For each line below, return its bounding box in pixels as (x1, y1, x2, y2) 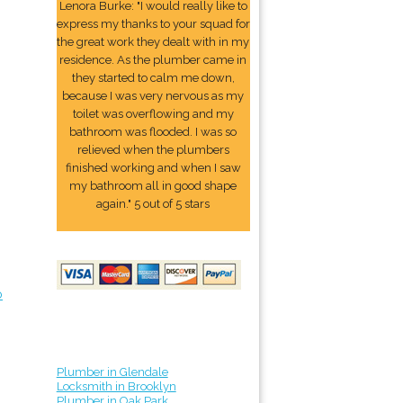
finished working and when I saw (65, 161, 241, 175)
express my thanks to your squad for (56, 17, 250, 31)
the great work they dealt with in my (57, 35, 250, 49)
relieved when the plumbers (76, 143, 229, 157)
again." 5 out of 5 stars (96, 197, 210, 210)
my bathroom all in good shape (69, 179, 237, 193)
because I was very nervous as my (62, 89, 245, 103)
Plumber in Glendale (56, 365, 168, 379)
